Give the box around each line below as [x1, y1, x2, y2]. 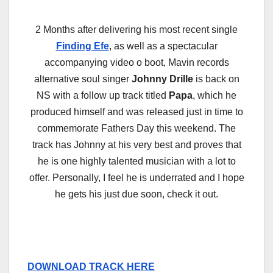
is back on [193, 73, 239, 84]
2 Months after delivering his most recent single [35, 24, 238, 35]
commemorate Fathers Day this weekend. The [37, 122, 236, 133]
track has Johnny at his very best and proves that [32, 139, 241, 150]
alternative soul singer [34, 73, 132, 84]
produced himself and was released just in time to [30, 106, 243, 117]
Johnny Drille [131, 73, 193, 84]
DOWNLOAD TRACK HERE [27, 261, 155, 272]
